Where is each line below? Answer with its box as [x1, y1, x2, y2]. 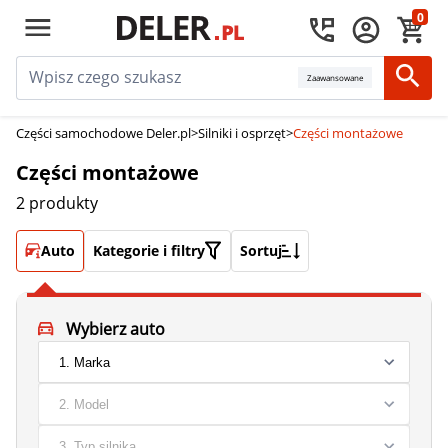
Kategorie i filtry [93, 241, 205, 260]
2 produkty [16, 192, 98, 214]
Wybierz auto [65, 318, 165, 340]
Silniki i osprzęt [198, 124, 286, 142]
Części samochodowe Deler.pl [16, 124, 191, 142]
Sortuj [240, 241, 282, 260]
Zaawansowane [307, 72, 363, 83]
